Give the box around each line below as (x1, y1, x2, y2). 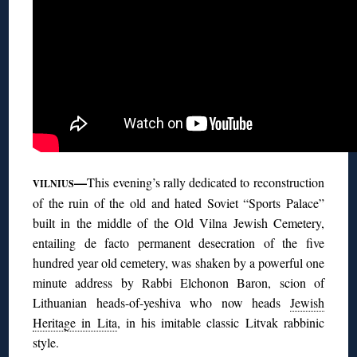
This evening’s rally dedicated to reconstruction (87, 173, 324, 190)
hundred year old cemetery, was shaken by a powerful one (33, 253, 324, 271)
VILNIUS (33, 176, 75, 190)
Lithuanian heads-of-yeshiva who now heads (33, 293, 290, 311)
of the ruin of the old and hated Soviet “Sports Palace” (33, 194, 324, 211)
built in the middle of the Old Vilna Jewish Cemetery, (33, 214, 324, 231)
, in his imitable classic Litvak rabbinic (116, 313, 324, 331)
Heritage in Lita (33, 313, 117, 331)
